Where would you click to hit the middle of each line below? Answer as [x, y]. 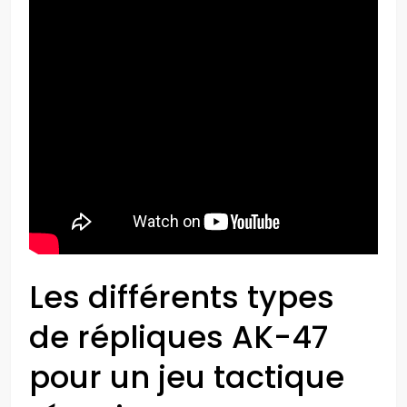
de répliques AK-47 [179, 337]
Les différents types [182, 297]
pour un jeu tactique [187, 377]
